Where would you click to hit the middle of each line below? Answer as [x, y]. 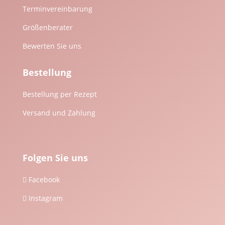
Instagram [45, 198]
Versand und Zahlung [59, 113]
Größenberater [47, 27]
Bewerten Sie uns [52, 46]
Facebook [44, 179]
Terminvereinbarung [57, 9]
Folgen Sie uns [55, 157]
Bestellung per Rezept [60, 94]
